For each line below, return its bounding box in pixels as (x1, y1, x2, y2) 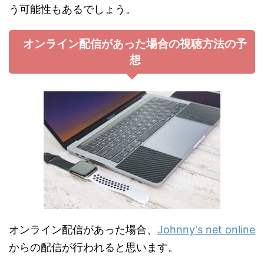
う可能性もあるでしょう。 (9, 2, 136, 15)
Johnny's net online (157, 223, 255, 236)
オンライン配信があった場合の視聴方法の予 (23, 37, 247, 51)
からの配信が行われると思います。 (9, 240, 179, 253)
